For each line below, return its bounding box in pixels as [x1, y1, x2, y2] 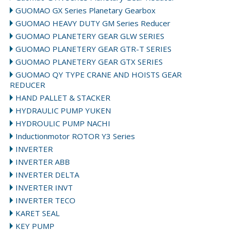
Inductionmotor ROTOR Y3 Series [15, 131, 136, 141]
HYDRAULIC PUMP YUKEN [15, 105, 111, 116]
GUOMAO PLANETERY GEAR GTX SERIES [15, 56, 163, 67]
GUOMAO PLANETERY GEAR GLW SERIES [15, 31, 165, 41]
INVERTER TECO [15, 195, 76, 205]
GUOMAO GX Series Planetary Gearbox [15, 5, 156, 15]
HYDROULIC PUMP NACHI [15, 118, 111, 128]
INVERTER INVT [15, 182, 73, 193]
